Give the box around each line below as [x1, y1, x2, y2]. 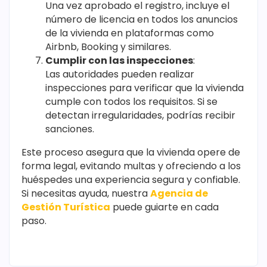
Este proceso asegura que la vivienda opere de [21, 145, 240, 160]
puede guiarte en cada [110, 200, 219, 215]
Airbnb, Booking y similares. [45, 40, 171, 54]
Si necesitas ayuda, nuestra [21, 187, 150, 201]
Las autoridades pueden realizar [45, 67, 194, 82]
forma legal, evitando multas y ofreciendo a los [21, 159, 241, 173]
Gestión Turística [21, 200, 110, 215]
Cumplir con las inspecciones [45, 54, 193, 68]
